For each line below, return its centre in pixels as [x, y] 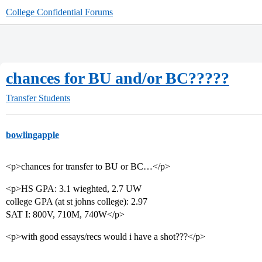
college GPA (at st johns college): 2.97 [77, 201]
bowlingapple [32, 135]
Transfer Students [38, 98]
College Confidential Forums [59, 12]
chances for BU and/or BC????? [118, 78]
